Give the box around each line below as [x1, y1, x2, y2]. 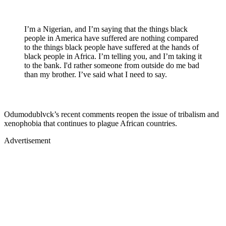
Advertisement [4, 136, 50, 145]
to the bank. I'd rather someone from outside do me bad [24, 61, 199, 70]
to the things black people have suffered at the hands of [24, 42, 199, 51]
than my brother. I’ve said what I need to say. [24, 70, 167, 79]
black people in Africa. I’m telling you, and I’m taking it [24, 51, 202, 61]
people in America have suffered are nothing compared [24, 33, 198, 42]
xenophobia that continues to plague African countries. [4, 119, 179, 128]
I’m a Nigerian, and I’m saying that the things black [24, 24, 188, 33]
